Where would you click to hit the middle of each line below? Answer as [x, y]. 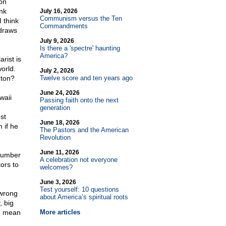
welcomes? [56, 167]
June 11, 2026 [59, 152]
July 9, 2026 [57, 41]
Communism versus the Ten [81, 18]
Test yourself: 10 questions [79, 189]
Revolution [55, 137]
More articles [60, 212]
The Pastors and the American [84, 130]
